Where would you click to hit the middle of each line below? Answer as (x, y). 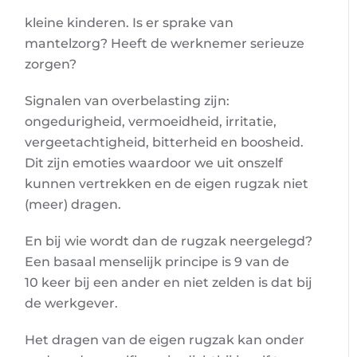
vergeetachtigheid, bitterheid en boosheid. (164, 142)
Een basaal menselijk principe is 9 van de (157, 262)
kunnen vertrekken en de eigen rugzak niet (166, 184)
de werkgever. (71, 303)
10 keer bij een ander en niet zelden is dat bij (168, 282)
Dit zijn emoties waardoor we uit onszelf (153, 163)
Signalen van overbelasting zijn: (127, 101)
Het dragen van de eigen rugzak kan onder (164, 340)
